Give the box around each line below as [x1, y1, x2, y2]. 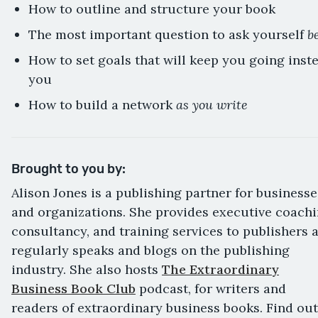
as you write [176, 95, 248, 113]
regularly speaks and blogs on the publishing [11, 241, 290, 258]
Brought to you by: [11, 160, 126, 177]
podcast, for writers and [136, 280, 286, 297]
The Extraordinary [162, 261, 279, 278]
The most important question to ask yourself [28, 26, 307, 43]
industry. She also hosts [11, 261, 162, 278]
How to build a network [28, 96, 176, 113]
